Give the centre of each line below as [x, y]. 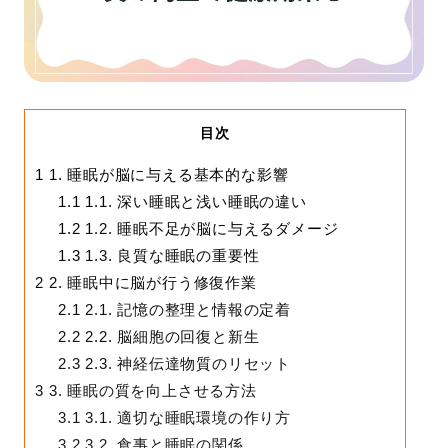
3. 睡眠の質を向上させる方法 [150, 391]
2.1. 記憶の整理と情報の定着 [185, 310]
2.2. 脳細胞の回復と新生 [170, 337]
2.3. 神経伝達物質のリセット [185, 364]
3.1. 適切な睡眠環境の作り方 [185, 418]
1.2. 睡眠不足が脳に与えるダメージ [209, 229]
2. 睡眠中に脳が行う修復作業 [150, 283]
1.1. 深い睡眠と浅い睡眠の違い [193, 202]
